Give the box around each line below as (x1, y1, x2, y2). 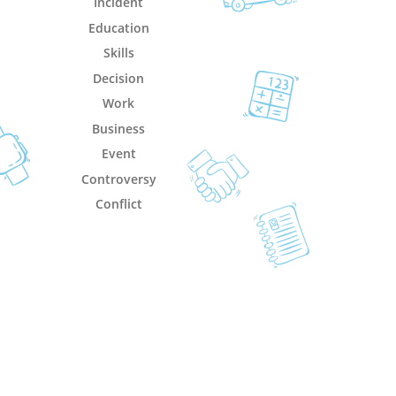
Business (92, 119, 146, 137)
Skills (103, 44, 134, 61)
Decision (93, 69, 145, 87)
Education (88, 19, 149, 36)
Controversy (80, 170, 156, 187)
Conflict (95, 195, 142, 212)
